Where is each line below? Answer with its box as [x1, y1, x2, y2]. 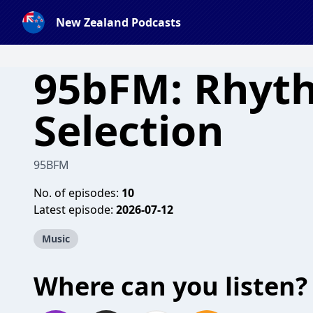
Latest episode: [34, 202, 116, 217]
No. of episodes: [34, 185, 122, 201]
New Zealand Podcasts [56, 15, 181, 30]
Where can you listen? [34, 269, 307, 303]
